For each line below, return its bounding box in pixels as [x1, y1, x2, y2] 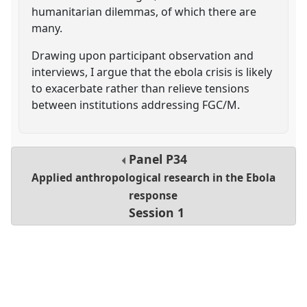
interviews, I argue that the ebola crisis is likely [32, 64, 273, 79]
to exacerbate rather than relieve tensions [32, 80, 250, 96]
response [129, 188, 178, 204]
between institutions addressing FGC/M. [32, 97, 241, 112]
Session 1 [129, 204, 185, 221]
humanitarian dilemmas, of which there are [32, 3, 257, 19]
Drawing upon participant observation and [32, 47, 254, 63]
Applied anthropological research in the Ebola [31, 171, 275, 186]
